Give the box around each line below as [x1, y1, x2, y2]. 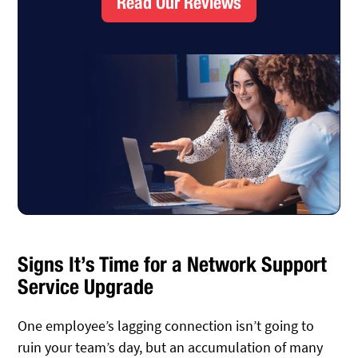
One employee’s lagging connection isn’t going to [18, 316, 315, 335]
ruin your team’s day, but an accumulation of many [18, 337, 324, 356]
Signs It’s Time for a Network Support [18, 252, 328, 277]
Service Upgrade [18, 274, 154, 300]
